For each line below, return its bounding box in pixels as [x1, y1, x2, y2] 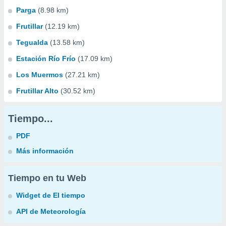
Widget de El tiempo [16, 191, 85, 199]
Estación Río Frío [16, 54, 76, 63]
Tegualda [16, 38, 48, 46]
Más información [16, 147, 74, 155]
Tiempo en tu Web [8, 173, 86, 183]
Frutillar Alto [16, 87, 59, 95]
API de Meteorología [16, 207, 86, 215]
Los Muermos [16, 71, 63, 79]
